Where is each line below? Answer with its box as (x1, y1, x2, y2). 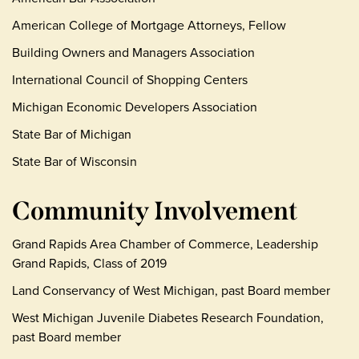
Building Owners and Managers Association (12, 42, 255, 62)
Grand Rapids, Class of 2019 (12, 253, 167, 272)
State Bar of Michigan (12, 124, 131, 143)
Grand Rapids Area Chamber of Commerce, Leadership (12, 234, 318, 253)
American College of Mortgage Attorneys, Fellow (12, 15, 286, 34)
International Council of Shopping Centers (12, 70, 248, 89)
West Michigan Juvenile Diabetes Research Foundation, (12, 308, 324, 327)
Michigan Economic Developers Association (12, 97, 257, 116)
